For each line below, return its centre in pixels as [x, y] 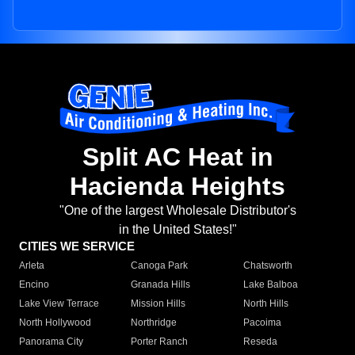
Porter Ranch [160, 342]
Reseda [260, 342]
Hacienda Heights [177, 187]
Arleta [32, 266]
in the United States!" [177, 230]
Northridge [154, 323]
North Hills [265, 304]
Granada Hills [161, 285]
